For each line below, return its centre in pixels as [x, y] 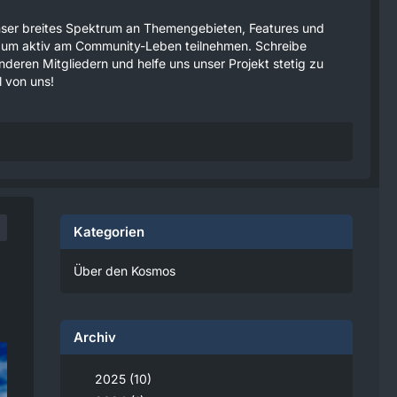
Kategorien [109, 232]
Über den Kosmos [125, 271]
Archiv [95, 337]
